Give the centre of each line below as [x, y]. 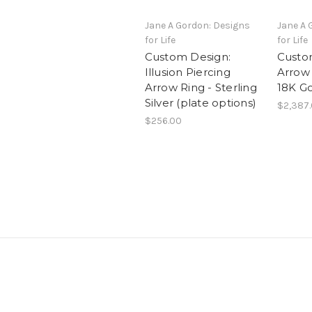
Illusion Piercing [187, 72]
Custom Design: [187, 57]
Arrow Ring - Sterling [201, 88]
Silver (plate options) [200, 103]
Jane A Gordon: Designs [197, 26]
